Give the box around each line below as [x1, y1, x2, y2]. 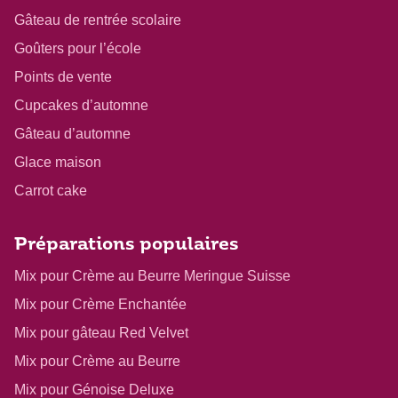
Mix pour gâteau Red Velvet [14, 325, 188, 341]
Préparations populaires [14, 237, 239, 255]
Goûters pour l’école [14, 41, 141, 57]
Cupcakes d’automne [14, 98, 148, 114]
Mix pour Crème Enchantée [14, 297, 187, 313]
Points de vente [14, 69, 112, 85]
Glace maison [14, 155, 101, 171]
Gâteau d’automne [14, 126, 131, 142]
